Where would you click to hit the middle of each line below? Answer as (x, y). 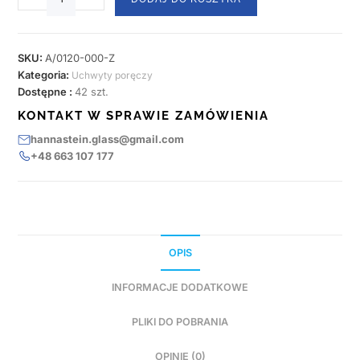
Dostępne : (47, 92)
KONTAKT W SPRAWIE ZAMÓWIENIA (144, 116)
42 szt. (92, 92)
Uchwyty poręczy (112, 76)
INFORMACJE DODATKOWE (180, 288)
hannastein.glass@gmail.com (108, 139)
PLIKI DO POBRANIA (180, 322)
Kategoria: (45, 75)
